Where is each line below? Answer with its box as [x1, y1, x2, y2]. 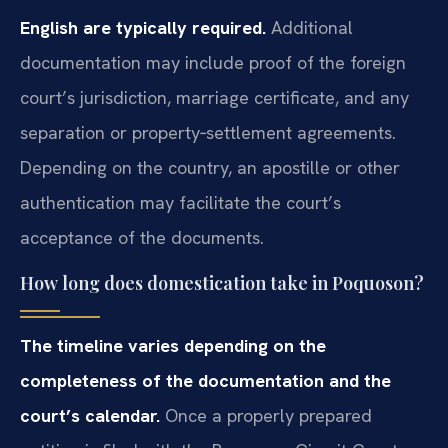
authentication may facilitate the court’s [20, 191, 341, 215]
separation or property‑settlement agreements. [20, 121, 396, 145]
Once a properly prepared [160, 403, 372, 427]
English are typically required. [20, 16, 266, 40]
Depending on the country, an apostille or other [20, 156, 400, 180]
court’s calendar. [20, 403, 160, 427]
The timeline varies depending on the [20, 333, 326, 357]
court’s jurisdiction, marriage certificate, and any [20, 86, 409, 110]
